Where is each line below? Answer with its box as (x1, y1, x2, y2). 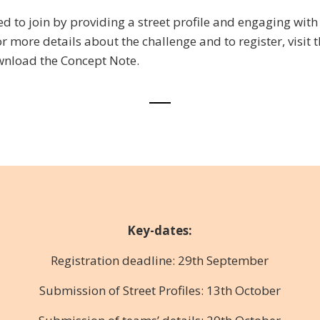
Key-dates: (127, 222, 193, 239)
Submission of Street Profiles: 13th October (39, 282, 281, 299)
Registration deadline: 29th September (51, 252, 269, 269)
